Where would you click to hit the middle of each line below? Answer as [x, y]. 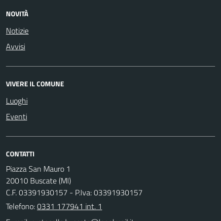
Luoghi [17, 100]
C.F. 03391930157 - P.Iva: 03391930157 [74, 192]
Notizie [17, 30]
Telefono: [21, 206]
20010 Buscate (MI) [38, 180]
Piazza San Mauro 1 [38, 168]
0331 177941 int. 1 [70, 206]
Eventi [17, 116]
